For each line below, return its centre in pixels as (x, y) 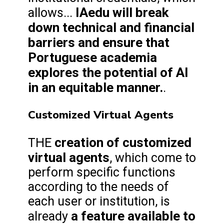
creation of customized (123, 143)
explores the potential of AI (108, 72)
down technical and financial (111, 27)
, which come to (153, 158)
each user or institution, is (99, 201)
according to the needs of (98, 187)
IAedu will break (122, 12)
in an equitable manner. (95, 87)
